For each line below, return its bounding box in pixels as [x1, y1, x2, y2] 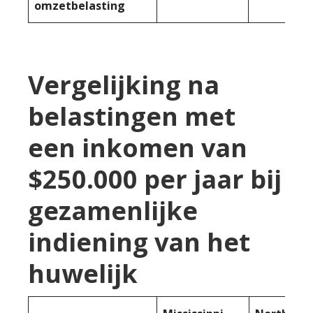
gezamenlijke [28, 193, 198, 228]
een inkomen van [28, 130, 247, 165]
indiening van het [28, 224, 250, 259]
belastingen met [28, 99, 235, 133]
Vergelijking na [28, 67, 219, 102]
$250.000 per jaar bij [28, 161, 282, 196]
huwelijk [28, 256, 138, 291]
